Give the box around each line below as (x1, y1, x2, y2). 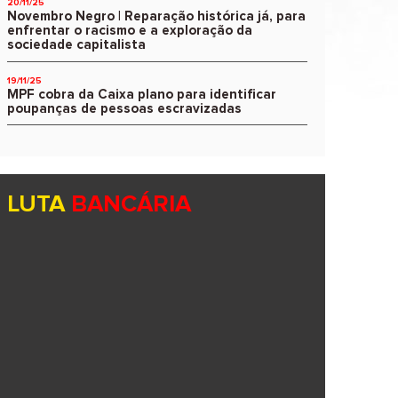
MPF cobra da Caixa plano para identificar (6, 87, 276, 101)
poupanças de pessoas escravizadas (6, 101, 242, 115)
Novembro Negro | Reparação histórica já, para (6, 10, 306, 24)
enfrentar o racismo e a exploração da (6, 24, 252, 38)
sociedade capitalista (6, 38, 146, 52)
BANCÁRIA (70, 193, 191, 217)
